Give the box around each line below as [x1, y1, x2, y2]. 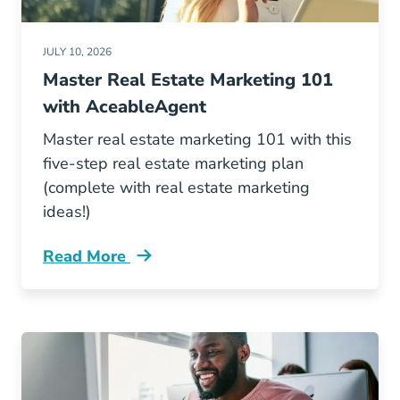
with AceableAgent [43, 95, 206, 119]
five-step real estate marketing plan [43, 153, 304, 174]
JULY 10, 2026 [43, 45, 112, 59]
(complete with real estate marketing [43, 177, 310, 198]
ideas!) [43, 201, 91, 222]
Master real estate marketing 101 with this [43, 129, 352, 150]
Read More [43, 246, 130, 267]
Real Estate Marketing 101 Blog [42, 254, 287, 277]
